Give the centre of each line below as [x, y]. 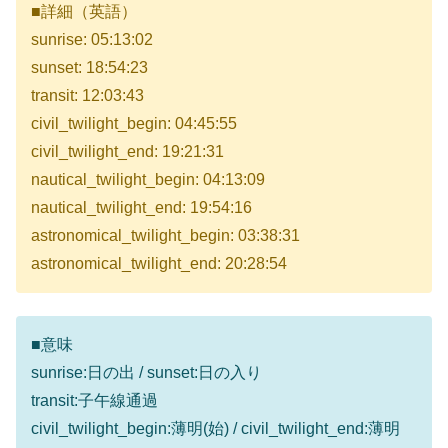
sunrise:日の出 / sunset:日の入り [146, 372]
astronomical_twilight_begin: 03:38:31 [165, 236]
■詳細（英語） [84, 12]
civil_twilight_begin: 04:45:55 [134, 124]
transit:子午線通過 [94, 400]
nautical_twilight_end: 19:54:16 [141, 208]
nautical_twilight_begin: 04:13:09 [148, 180]
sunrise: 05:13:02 [92, 40]
